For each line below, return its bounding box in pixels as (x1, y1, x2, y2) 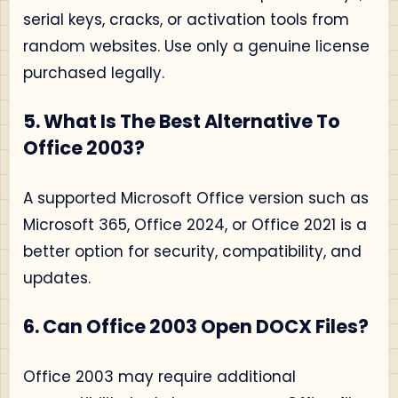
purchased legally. (23, 61, 164, 84)
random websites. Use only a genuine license (23, 35, 370, 57)
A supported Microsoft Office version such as (23, 187, 369, 209)
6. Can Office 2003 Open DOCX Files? (23, 314, 369, 339)
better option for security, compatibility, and (23, 240, 362, 262)
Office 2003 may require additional (23, 365, 296, 387)
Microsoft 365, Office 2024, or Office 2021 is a (23, 213, 367, 235)
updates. (23, 267, 91, 289)
